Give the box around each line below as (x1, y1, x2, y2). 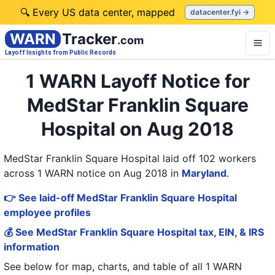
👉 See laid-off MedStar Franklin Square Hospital (4, 192, 237, 204)
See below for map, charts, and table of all (4, 260, 203, 273)
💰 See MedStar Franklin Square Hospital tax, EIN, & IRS (4, 226, 264, 238)
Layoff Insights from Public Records (5, 49, 116, 56)
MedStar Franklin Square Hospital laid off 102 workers (4, 152, 256, 165)
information (4, 241, 60, 253)
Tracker (62, 30, 117, 48)
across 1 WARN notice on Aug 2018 (4, 167, 168, 179)
